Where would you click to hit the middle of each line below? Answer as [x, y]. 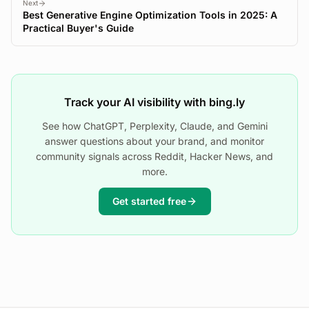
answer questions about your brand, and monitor [154, 141]
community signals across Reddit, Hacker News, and [154, 156]
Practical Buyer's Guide [78, 28]
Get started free [149, 201]
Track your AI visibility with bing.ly [154, 102]
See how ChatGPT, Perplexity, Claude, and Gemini [154, 126]
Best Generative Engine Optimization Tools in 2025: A [150, 15]
